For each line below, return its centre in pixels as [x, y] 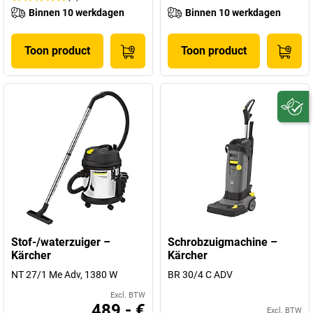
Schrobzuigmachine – [223, 242]
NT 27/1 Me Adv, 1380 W [64, 275]
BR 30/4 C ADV [200, 275]
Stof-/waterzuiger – [61, 242]
